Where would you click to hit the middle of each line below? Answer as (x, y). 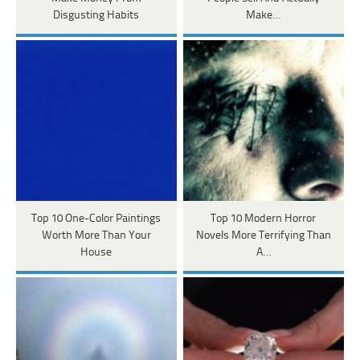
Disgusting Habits (96, 16)
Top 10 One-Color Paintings (96, 219)
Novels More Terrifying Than (263, 236)
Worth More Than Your (96, 236)
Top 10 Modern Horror (264, 219)
